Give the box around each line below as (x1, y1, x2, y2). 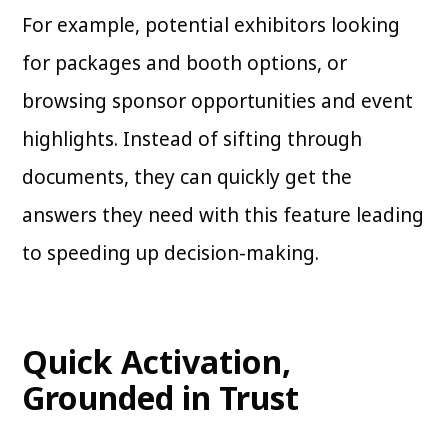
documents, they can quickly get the (22, 164, 353, 191)
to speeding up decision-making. (22, 240, 325, 267)
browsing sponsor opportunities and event (22, 88, 414, 115)
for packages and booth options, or (22, 50, 348, 77)
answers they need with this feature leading (22, 202, 425, 229)
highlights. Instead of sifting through (22, 126, 363, 153)
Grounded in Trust (22, 376, 300, 420)
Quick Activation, (22, 340, 292, 384)
